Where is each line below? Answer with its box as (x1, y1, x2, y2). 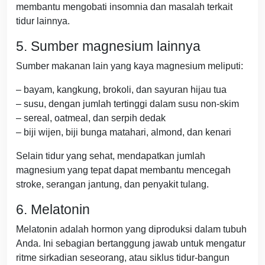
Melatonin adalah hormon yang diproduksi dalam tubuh (16, 224, 247, 235)
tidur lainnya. (16, 16, 70, 27)
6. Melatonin (16, 202, 90, 218)
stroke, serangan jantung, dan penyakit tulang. (16, 179, 209, 190)
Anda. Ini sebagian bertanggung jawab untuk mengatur (16, 238, 245, 249)
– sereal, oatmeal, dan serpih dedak (16, 113, 166, 124)
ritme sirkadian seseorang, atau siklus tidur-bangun (16, 253, 230, 263)
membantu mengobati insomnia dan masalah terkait (16, 2, 232, 12)
